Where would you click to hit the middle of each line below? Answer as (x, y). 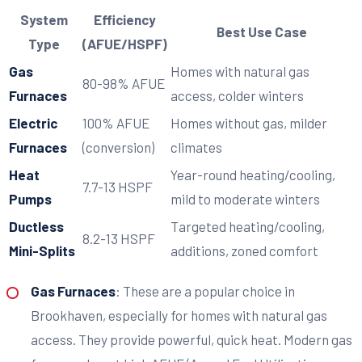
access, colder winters (237, 96)
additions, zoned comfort (244, 251)
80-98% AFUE (124, 84)
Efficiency (125, 20)
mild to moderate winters (245, 199)
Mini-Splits (42, 251)
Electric (33, 123)
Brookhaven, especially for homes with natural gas (179, 316)
